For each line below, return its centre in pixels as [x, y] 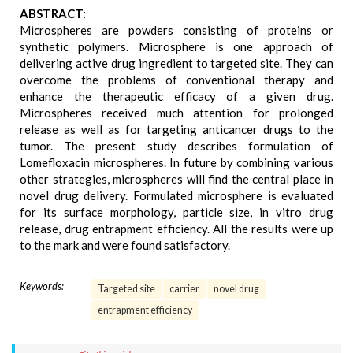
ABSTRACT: [53, 13]
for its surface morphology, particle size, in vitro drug [176, 212]
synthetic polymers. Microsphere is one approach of [176, 46]
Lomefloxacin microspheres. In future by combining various [176, 162]
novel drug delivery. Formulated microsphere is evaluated [176, 195]
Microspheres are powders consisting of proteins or [176, 30]
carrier [184, 289]
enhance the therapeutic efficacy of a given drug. [176, 96]
